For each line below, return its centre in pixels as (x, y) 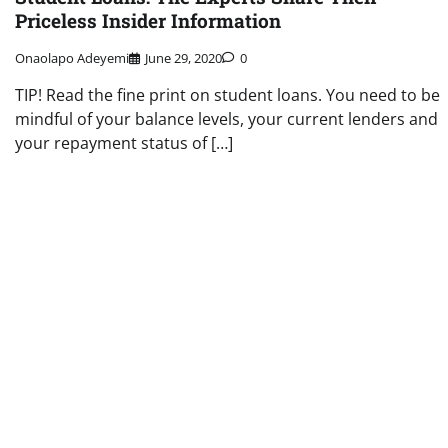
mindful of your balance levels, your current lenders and (226, 119)
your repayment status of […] (124, 143)
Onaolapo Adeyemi (72, 58)
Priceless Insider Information (148, 21)
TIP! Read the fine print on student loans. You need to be (227, 95)
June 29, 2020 (183, 58)
